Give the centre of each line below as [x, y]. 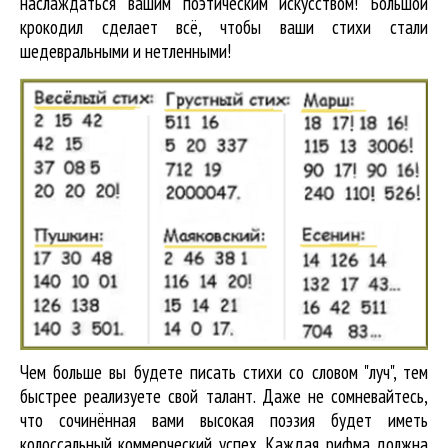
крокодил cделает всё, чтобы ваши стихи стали [224, 27]
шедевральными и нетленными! [125, 51]
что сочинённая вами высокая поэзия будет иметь [224, 419]
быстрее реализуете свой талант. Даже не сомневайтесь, [224, 395]
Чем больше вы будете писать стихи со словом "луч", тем [224, 371]
